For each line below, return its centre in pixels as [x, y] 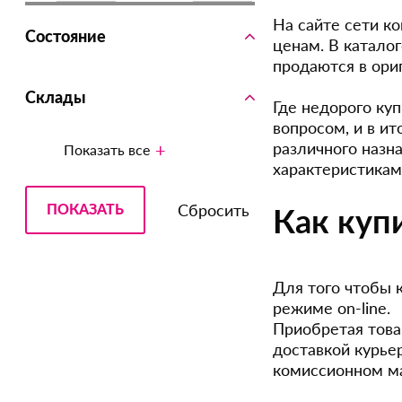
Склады [56, 99]
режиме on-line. [332, 308]
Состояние [66, 38]
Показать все [107, 149]
